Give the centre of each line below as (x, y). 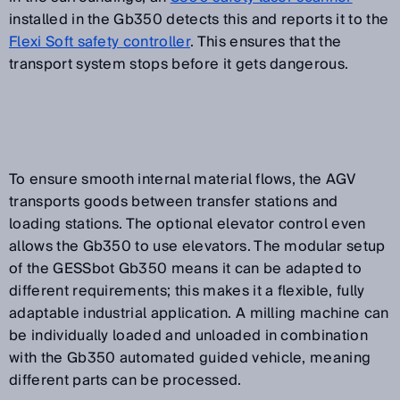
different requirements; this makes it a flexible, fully (187, 291)
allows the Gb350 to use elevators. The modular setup (197, 246)
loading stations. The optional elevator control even (187, 224)
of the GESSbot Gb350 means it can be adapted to (186, 268)
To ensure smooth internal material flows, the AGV (183, 179)
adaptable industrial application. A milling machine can (199, 313)
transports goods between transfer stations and (174, 201)
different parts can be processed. (125, 380)
